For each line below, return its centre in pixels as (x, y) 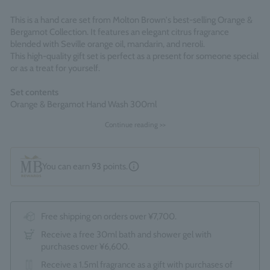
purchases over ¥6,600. (85, 246)
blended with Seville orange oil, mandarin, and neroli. (108, 44)
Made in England (41, 174)
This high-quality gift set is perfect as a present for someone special (134, 56)
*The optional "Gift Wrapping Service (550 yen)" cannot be (119, 140)
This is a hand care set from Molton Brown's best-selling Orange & (131, 20)
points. (115, 167)
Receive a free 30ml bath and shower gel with (126, 234)
